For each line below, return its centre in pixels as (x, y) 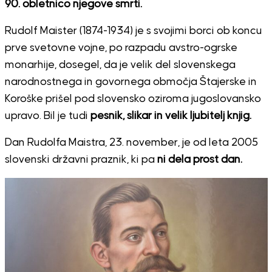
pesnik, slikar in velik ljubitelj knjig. (171, 116)
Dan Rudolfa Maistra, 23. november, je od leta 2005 (131, 142)
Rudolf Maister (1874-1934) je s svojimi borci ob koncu (133, 31)
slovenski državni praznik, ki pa (81, 159)
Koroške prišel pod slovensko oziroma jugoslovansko (133, 99)
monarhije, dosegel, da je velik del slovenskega (120, 65)
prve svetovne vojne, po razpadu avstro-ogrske (121, 48)
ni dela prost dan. (199, 159)
